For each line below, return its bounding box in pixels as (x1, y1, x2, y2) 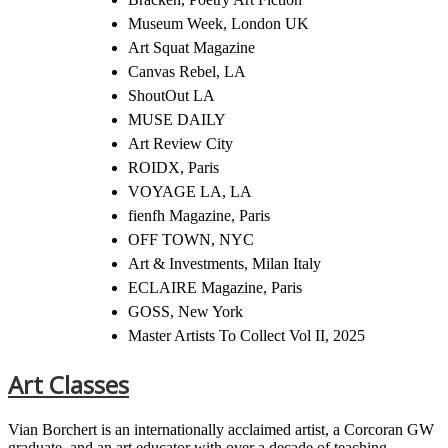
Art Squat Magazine (128, 38, 255, 56)
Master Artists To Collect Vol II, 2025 (128, 326, 365, 344)
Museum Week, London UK (128, 14, 309, 32)
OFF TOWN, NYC (128, 230, 254, 248)
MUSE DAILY (128, 110, 226, 128)
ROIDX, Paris (128, 158, 219, 176)
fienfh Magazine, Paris (128, 206, 270, 224)
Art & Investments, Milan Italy (128, 254, 321, 272)
